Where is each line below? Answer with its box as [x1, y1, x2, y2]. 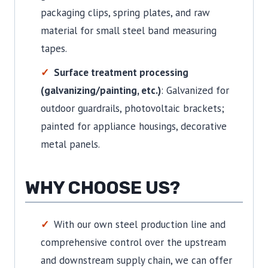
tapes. [40, 41, 67, 55]
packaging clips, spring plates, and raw [40, 5, 210, 19]
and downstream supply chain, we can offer [40, 253, 232, 267]
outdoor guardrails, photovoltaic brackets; [40, 101, 224, 115]
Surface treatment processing [53, 65, 188, 79]
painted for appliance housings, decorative [40, 119, 227, 133]
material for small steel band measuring [40, 23, 217, 37]
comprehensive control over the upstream [40, 235, 226, 249]
